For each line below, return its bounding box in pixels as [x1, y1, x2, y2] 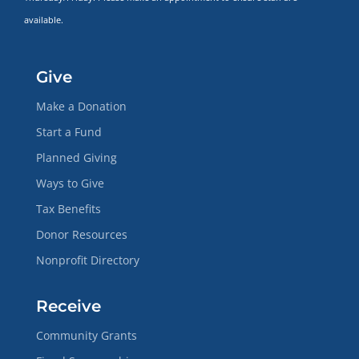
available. [23, 14, 66, 26]
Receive [35, 296, 101, 316]
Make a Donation [35, 98, 127, 114]
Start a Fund [35, 123, 102, 139]
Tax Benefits [35, 200, 101, 216]
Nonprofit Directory [35, 252, 139, 268]
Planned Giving [35, 149, 117, 165]
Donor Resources [35, 226, 127, 242]
